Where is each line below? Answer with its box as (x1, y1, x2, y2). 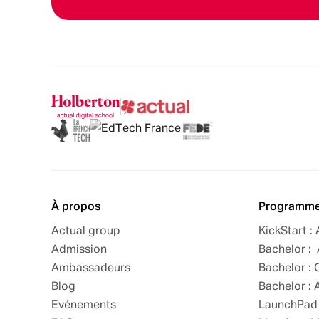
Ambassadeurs (51, 262, 130, 274)
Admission (51, 244, 107, 256)
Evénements (51, 299, 116, 311)
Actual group (51, 225, 120, 237)
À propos (51, 201, 100, 213)
